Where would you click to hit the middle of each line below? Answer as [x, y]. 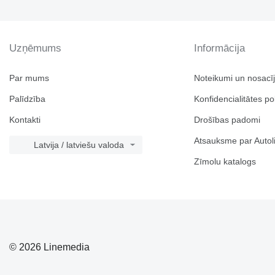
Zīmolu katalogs [225, 161]
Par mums [29, 78]
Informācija [220, 48]
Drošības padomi [227, 120]
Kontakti [25, 120]
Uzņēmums [35, 48]
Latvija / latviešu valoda [79, 145]
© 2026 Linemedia [49, 247]
